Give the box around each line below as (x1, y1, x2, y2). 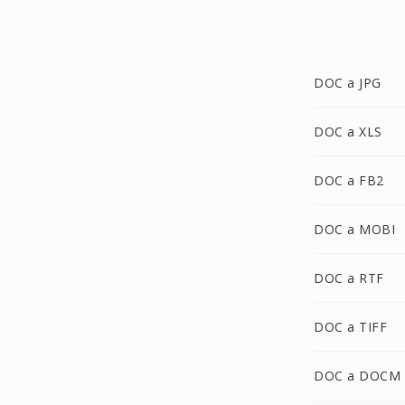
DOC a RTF (314, 269, 384, 287)
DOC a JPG (314, 74, 381, 91)
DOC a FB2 (314, 172, 384, 189)
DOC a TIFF (314, 318, 387, 335)
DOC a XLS (314, 123, 382, 140)
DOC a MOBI (314, 221, 395, 238)
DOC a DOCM (314, 367, 400, 384)
